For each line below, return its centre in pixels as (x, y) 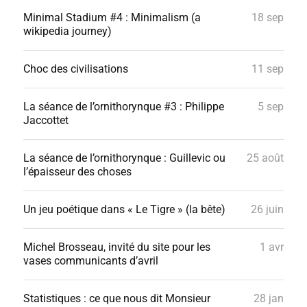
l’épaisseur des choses (77, 172)
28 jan (269, 298)
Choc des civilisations (75, 69)
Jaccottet (46, 120)
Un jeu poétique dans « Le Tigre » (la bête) (124, 209)
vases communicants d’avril (90, 261)
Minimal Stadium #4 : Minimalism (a (112, 17)
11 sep (268, 69)
